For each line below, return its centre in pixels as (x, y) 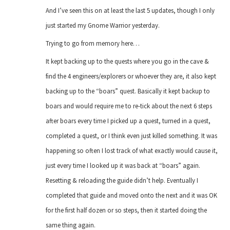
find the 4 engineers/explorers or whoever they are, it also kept (131, 76)
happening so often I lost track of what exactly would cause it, (132, 151)
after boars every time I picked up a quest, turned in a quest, (128, 121)
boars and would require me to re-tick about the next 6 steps (129, 106)
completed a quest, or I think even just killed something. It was (131, 136)
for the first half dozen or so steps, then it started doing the (126, 210)
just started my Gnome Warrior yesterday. (103, 25)
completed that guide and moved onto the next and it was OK (131, 195)
